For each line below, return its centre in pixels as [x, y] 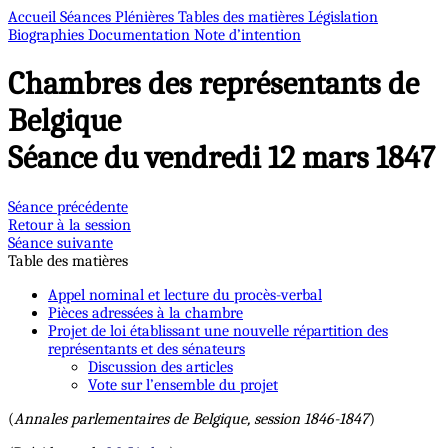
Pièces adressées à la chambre [145, 312]
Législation [343, 17]
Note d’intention [247, 35]
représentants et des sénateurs [146, 348]
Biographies [48, 35]
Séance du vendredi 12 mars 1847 [221, 158]
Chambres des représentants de [213, 84]
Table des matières [68, 260]
